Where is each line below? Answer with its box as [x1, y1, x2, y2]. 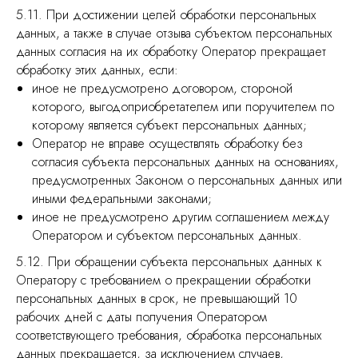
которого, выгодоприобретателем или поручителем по [32, 97, 334, 116]
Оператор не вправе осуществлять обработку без [32, 134, 303, 153]
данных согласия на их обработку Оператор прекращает [16, 42, 326, 61]
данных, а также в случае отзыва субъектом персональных [16, 24, 332, 42]
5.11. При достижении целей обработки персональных [16, 6, 316, 24]
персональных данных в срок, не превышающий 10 [16, 289, 297, 308]
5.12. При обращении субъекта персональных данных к [16, 253, 322, 271]
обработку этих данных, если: [16, 61, 178, 79]
